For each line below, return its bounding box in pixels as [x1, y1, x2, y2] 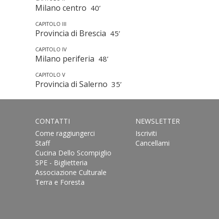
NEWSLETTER [135, 116, 180, 126]
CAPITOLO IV [35, 46, 66, 53]
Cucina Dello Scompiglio [35, 148, 111, 157]
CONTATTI [35, 116, 70, 126]
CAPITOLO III [35, 21, 66, 27]
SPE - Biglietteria [35, 158, 88, 167]
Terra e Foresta [35, 177, 85, 187]
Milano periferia [35, 53, 98, 64]
